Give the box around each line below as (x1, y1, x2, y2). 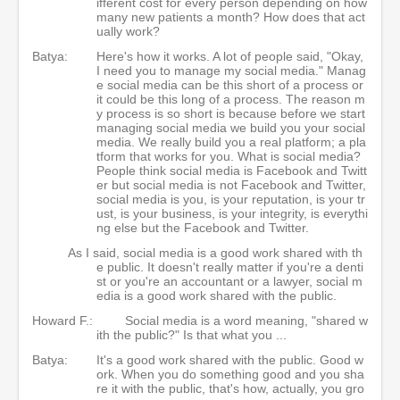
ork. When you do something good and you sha (96, 366, 364, 381)
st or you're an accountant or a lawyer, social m (96, 273, 362, 288)
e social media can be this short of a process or (96, 77, 363, 92)
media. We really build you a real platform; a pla (96, 134, 366, 149)
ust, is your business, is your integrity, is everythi (96, 205, 368, 221)
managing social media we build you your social (96, 120, 365, 135)
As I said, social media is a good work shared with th (68, 245, 362, 260)
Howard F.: (32, 312, 93, 328)
